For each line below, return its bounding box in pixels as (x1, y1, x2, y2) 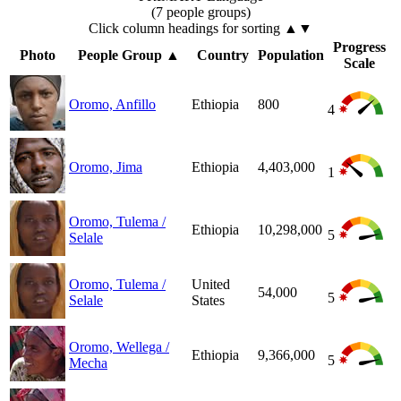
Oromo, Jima (69, 159, 142, 175)
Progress (333, 39, 386, 55)
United (192, 277, 230, 293)
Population (258, 47, 324, 64)
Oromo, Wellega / (69, 339, 169, 355)
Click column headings (89, 21, 222, 37)
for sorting (222, 21, 280, 37)
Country (197, 47, 249, 64)
